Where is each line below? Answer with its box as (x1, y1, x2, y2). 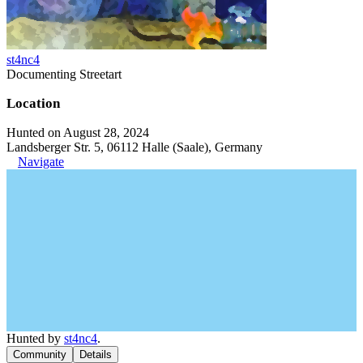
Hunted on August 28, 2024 (6, 126, 149, 139)
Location (6, 96, 60, 111)
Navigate (18, 155, 64, 169)
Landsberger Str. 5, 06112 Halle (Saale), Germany (6, 140, 263, 154)
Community (13, 348, 66, 361)
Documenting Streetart (6, 67, 122, 81)
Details (79, 348, 112, 361)
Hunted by (6, 331, 64, 345)
